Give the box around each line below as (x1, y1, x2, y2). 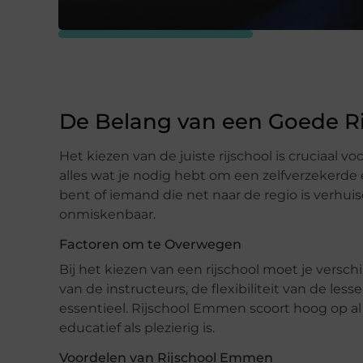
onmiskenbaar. (59, 206, 156, 222)
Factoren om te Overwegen (59, 236, 241, 252)
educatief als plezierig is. (59, 319, 215, 335)
